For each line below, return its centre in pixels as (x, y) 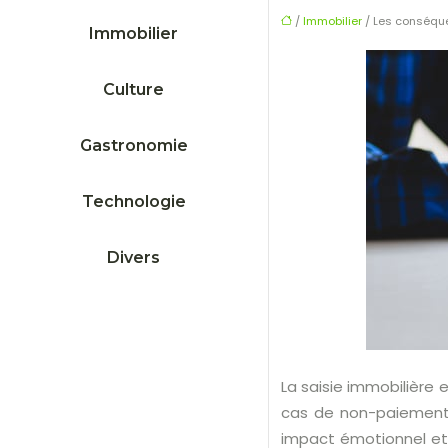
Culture (134, 89)
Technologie (133, 201)
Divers (134, 257)
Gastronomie (133, 145)
